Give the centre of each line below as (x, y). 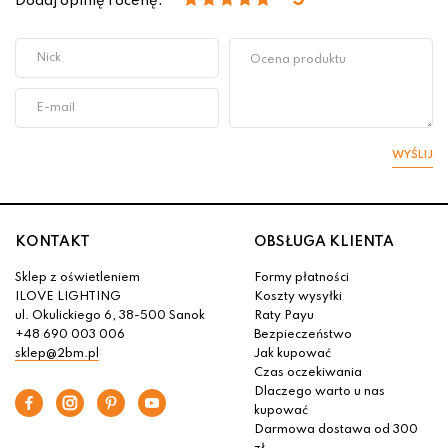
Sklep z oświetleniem (77, 278)
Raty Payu (284, 316)
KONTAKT (52, 242)
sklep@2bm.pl (57, 354)
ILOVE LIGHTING (68, 297)
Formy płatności (301, 278)
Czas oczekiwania (308, 373)
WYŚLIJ (412, 155)
